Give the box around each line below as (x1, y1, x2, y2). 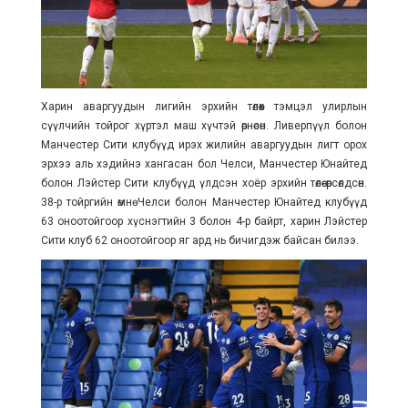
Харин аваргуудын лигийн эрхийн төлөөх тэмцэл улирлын (40, 99, 368, 113)
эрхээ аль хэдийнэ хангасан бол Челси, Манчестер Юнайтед (40, 157, 368, 170)
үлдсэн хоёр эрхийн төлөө (195, 176, 327, 189)
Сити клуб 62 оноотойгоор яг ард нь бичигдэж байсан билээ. (40, 233, 359, 247)
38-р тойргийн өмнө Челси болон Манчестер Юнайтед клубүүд (40, 195, 368, 209)
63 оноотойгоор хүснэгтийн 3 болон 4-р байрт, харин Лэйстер (40, 214, 368, 228)
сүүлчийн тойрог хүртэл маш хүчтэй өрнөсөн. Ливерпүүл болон (40, 118, 368, 132)
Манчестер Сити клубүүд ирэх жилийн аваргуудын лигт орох (40, 138, 368, 151)
